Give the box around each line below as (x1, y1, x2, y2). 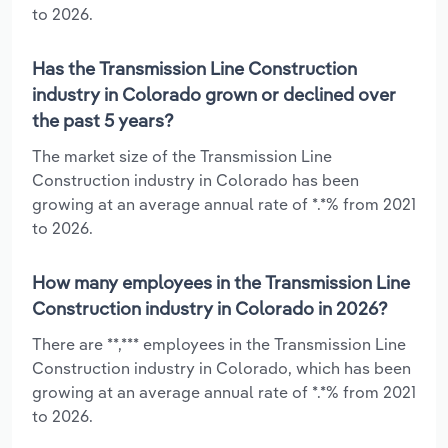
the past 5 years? (32, 108, 174, 132)
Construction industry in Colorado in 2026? (32, 296, 388, 320)
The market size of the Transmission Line (32, 145, 332, 166)
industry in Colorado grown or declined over (32, 82, 396, 106)
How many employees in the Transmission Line (32, 270, 410, 294)
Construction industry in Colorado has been (32, 169, 359, 190)
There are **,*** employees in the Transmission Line (32, 333, 406, 354)
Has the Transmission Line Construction (32, 56, 357, 80)
